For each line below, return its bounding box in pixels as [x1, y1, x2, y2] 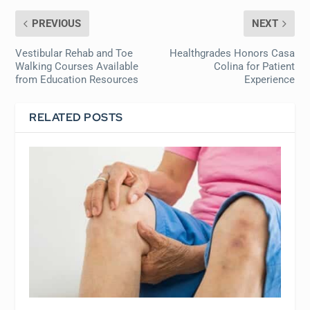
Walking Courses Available [15, 60, 139, 73]
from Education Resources [15, 73, 139, 86]
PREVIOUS [32, 17, 82, 30]
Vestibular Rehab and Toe [15, 46, 134, 60]
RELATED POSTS [29, 109, 123, 125]
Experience [244, 73, 295, 86]
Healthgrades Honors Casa [169, 46, 295, 60]
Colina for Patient [213, 60, 295, 73]
